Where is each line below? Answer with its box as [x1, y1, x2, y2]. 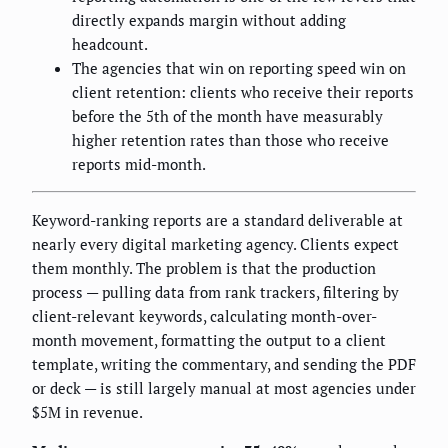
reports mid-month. [72, 154, 206, 175]
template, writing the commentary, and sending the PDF [32, 354, 416, 375]
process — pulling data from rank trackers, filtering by [32, 282, 399, 303]
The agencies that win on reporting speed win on [72, 58, 406, 79]
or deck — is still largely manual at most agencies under [32, 378, 416, 399]
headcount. [72, 34, 148, 55]
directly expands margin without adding [72, 10, 346, 31]
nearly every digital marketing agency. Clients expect [32, 234, 399, 255]
